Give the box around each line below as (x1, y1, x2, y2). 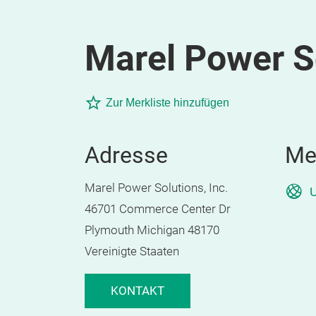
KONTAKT (111, 284, 164, 298)
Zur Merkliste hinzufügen (106, 97, 229, 109)
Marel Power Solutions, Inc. (85, 181, 228, 195)
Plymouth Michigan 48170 (85, 224, 219, 237)
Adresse (85, 142, 168, 169)
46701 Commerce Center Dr (85, 202, 231, 216)
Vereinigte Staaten (85, 245, 179, 258)
